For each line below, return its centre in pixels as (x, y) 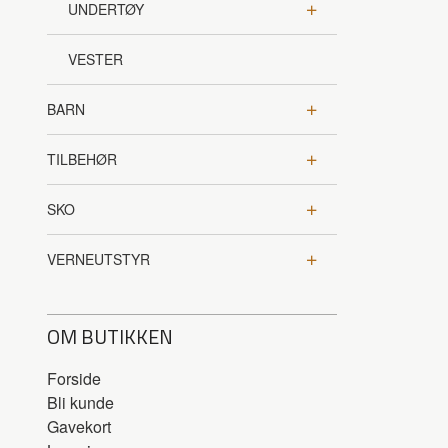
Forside (74, 379)
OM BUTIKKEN (110, 337)
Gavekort (79, 427)
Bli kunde (80, 403)
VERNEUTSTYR (98, 259)
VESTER (95, 59)
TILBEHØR (82, 159)
